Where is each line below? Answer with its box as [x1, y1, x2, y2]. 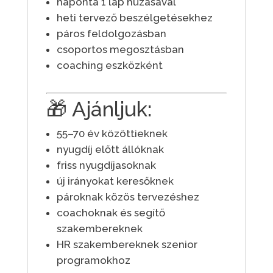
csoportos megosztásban [56, 43, 184, 56]
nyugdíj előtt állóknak [56, 143, 164, 156]
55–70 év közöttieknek [56, 127, 168, 140]
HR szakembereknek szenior [56, 238, 197, 251]
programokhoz [56, 254, 130, 267]
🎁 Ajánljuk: [46, 97, 152, 122]
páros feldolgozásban [56, 27, 166, 40]
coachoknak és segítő [56, 207, 165, 219]
